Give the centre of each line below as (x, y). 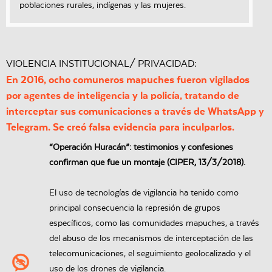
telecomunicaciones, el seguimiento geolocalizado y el (150, 254)
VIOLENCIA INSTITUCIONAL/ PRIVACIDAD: (101, 64)
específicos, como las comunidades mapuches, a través (155, 224)
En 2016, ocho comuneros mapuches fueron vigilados (128, 80)
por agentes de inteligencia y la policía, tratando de (123, 96)
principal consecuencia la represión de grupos (135, 209)
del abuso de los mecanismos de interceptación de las (151, 239)
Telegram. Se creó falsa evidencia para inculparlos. (120, 127)
